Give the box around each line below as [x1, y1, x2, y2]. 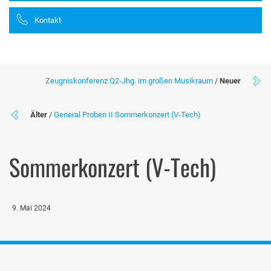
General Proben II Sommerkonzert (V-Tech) [54, 109, 201, 119]
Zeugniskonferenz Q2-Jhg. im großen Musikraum [45, 76, 213, 85]
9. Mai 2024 [12, 203, 51, 212]
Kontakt [34, 15, 61, 25]
